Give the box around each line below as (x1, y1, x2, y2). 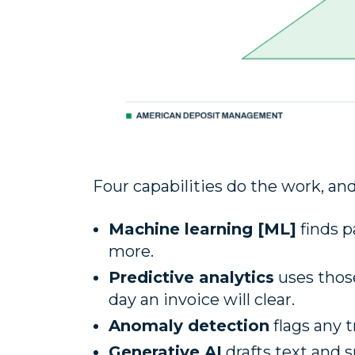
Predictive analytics (109, 268, 274, 288)
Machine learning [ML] (109, 219, 296, 239)
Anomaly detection (109, 316, 269, 336)
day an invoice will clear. (109, 290, 295, 310)
